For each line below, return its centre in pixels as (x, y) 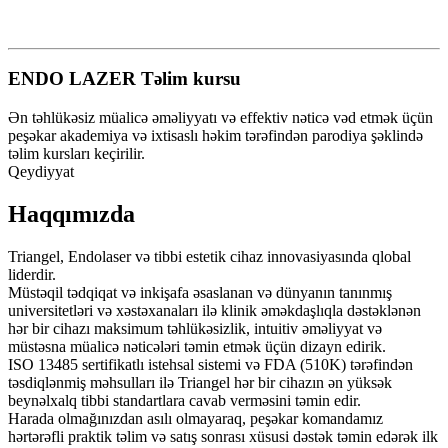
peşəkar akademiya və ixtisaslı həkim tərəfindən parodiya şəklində (215, 135)
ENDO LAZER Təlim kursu (124, 79)
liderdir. (32, 274)
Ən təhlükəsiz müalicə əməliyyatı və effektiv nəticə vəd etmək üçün (220, 117)
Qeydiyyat (41, 171)
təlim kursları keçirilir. (76, 153)
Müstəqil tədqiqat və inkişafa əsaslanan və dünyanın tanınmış (200, 292)
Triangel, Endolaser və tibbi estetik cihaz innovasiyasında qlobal (209, 256)
